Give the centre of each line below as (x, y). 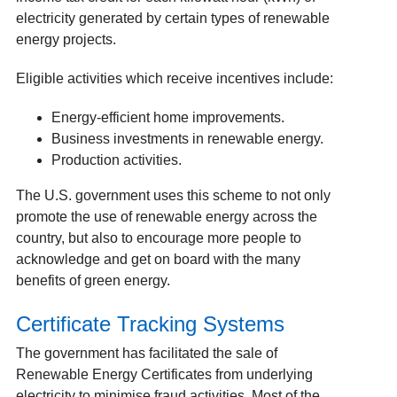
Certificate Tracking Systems (150, 324)
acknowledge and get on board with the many (158, 259)
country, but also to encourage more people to (158, 238)
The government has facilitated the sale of (146, 353)
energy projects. (66, 39)
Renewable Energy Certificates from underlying (164, 374)
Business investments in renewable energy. (187, 139)
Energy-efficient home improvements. (169, 117)
